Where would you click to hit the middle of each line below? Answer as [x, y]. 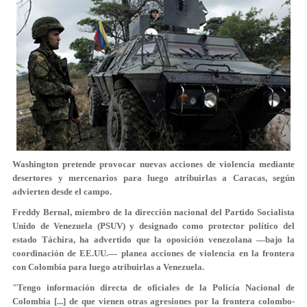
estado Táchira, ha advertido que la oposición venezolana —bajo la [153, 240]
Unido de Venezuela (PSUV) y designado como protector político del [153, 226]
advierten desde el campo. [62, 192]
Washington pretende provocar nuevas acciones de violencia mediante [153, 164]
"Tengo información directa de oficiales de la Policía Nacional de [153, 287]
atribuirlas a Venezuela [157, 267]
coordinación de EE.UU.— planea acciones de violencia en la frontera [153, 253]
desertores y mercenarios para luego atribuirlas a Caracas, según [153, 178]
